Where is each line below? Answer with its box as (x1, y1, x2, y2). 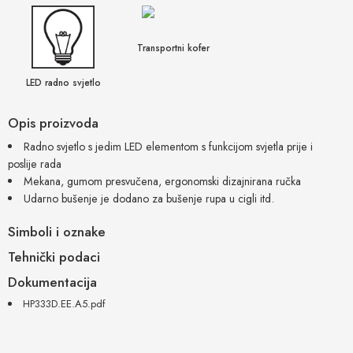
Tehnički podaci (8, 247, 100, 266)
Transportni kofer (137, 40, 210, 54)
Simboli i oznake (8, 221, 106, 241)
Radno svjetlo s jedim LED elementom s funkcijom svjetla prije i (24, 138, 314, 154)
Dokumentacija (8, 272, 97, 292)
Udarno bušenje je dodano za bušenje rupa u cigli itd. (24, 190, 275, 206)
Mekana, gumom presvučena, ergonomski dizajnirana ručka (24, 173, 302, 189)
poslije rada (8, 155, 61, 172)
